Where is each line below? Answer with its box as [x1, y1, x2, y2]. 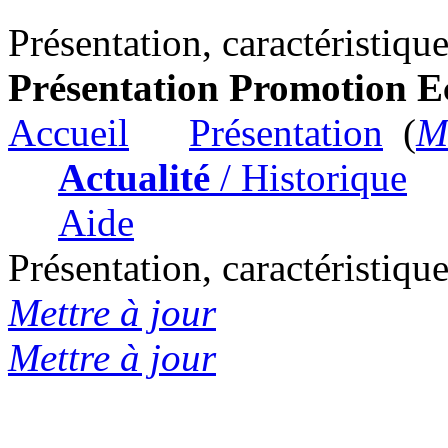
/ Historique [210, 156, 407, 199]
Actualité [58, 156, 210, 199]
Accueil [8, 111, 129, 154]
